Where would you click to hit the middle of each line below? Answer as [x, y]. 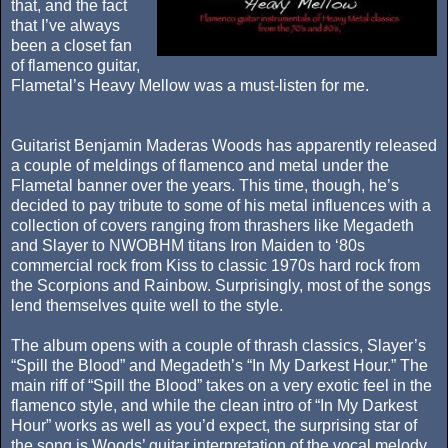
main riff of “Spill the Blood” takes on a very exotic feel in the [221, 386]
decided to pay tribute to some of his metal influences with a [221, 206]
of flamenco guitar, [75, 66]
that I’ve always [65, 26]
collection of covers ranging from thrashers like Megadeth [212, 226]
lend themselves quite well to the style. [147, 306]
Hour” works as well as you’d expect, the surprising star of [214, 426]
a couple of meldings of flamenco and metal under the [200, 166]
